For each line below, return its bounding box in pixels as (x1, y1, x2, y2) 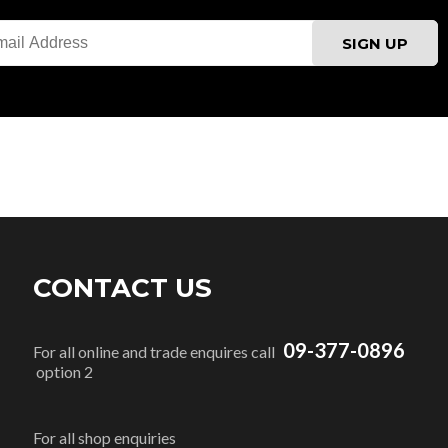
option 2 (36, 362, 94, 381)
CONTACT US (33, 272, 213, 304)
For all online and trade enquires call (33, 342, 279, 361)
